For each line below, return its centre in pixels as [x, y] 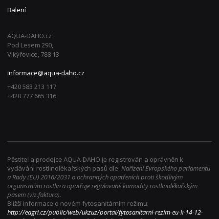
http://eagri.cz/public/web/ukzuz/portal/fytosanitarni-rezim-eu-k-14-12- [105, 212]
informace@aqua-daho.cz [46, 73]
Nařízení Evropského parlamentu [166, 168]
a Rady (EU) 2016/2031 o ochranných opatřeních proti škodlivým [95, 177]
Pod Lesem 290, [30, 45]
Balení [17, 10]
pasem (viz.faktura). [34, 195]
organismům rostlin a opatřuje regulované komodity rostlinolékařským [102, 186]
